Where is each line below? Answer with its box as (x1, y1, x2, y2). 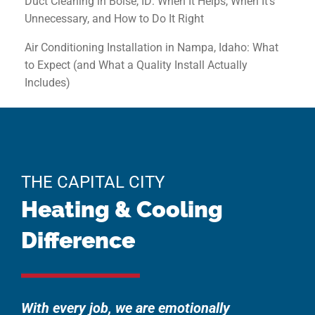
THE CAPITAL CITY (21, 172, 165, 192)
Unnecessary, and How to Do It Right (25, 11, 204, 25)
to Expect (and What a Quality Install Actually (25, 58, 247, 72)
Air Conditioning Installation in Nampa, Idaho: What (25, 40, 278, 54)
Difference (21, 226, 135, 253)
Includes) (25, 75, 70, 89)
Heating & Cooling (21, 195, 223, 222)
